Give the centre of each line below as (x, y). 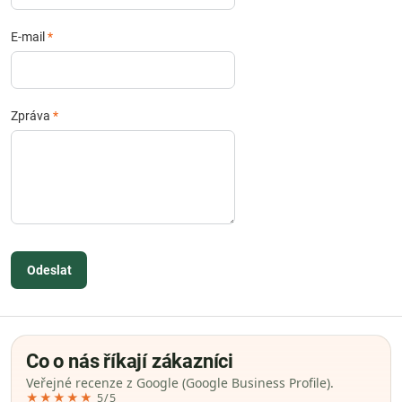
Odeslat (49, 270)
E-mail (29, 37)
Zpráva (32, 116)
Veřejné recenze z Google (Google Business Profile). (180, 383)
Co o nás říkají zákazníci (130, 361)
